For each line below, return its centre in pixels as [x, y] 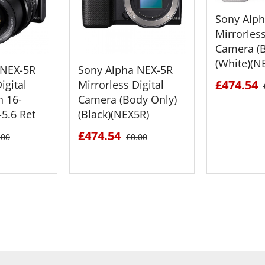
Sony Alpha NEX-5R [125, 70]
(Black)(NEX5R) [114, 114]
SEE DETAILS [138, 219]
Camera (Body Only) [127, 99]
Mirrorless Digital [121, 84]
